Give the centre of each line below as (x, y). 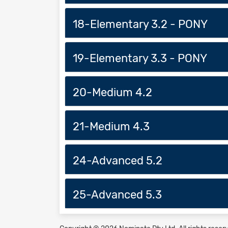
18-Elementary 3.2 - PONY (140, 24)
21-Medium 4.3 (111, 126)
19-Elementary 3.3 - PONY (140, 58)
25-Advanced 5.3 (117, 194)
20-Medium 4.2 (112, 92)
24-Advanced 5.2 (118, 160)
